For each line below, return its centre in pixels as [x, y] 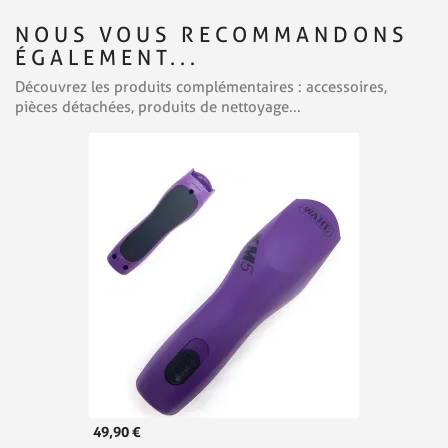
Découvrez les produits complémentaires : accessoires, [201, 87]
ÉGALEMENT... [107, 58]
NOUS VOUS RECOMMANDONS [211, 35]
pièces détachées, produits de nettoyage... [158, 107]
